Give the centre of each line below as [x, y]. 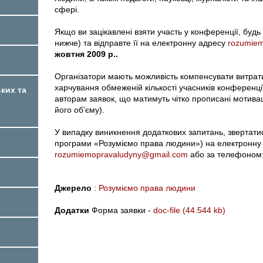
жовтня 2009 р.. [86, 54]
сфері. [67, 9]
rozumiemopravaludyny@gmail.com [121, 154]
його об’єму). [80, 109]
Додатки [72, 210]
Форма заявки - [121, 210]
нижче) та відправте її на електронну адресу [141, 43]
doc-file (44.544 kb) [189, 210]
